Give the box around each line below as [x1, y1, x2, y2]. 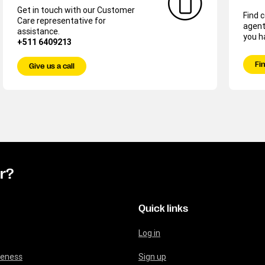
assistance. [17, 26, 60, 37]
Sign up [138, 251, 166, 262]
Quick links [138, 203, 188, 214]
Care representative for [17, 15, 106, 26]
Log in [138, 228, 160, 238]
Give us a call [29, 62, 75, 70]
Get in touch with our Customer [17, 5, 135, 15]
